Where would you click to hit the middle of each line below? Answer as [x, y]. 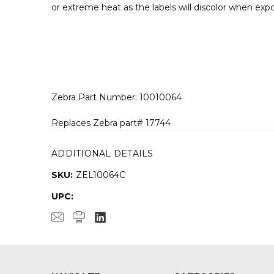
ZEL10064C [100, 175]
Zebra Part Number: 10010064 [117, 97]
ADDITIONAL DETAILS [102, 153]
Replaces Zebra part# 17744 [111, 123]
